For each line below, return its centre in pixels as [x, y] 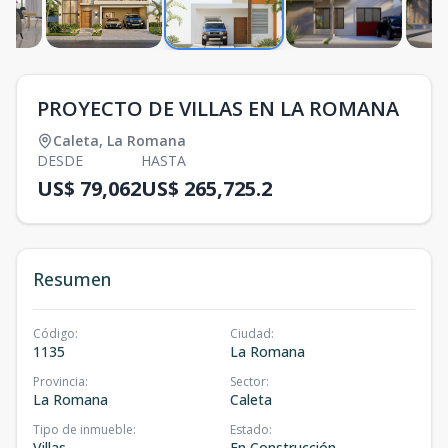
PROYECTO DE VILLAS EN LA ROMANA [218, 109]
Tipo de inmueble [83, 430]
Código [54, 334]
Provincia [59, 382]
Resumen [72, 279]
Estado [249, 430]
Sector [248, 382]
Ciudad [250, 334]
